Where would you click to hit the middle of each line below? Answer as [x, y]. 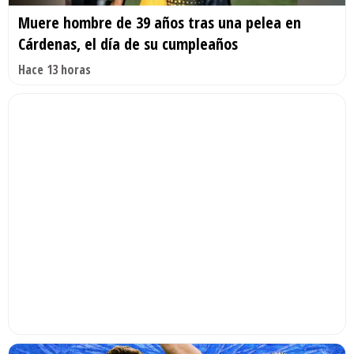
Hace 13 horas [55, 70]
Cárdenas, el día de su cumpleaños [128, 44]
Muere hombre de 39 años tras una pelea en [160, 23]
